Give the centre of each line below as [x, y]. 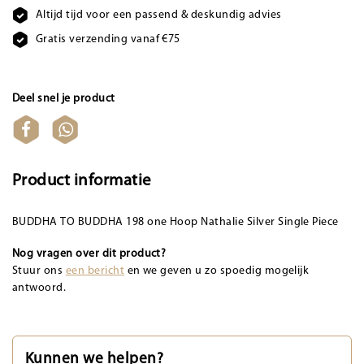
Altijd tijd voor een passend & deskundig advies [158, 15]
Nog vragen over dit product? [89, 253]
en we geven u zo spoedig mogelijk [217, 271]
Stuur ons [39, 271]
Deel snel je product [64, 98]
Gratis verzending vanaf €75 [108, 39]
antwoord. [39, 288]
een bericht [95, 271]
